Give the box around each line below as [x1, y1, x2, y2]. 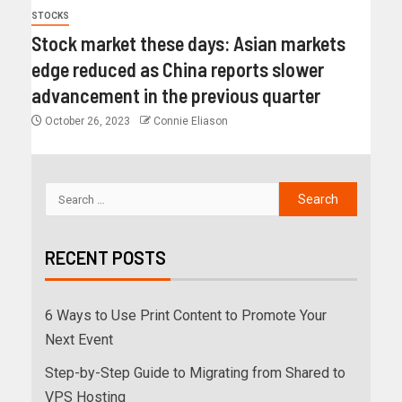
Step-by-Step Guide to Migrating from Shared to [45, 364, 345, 382]
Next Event [45, 331, 113, 349]
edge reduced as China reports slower [31, 57, 324, 82]
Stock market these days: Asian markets [31, 31, 345, 56]
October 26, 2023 [42, 115, 133, 128]
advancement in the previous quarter [31, 83, 320, 108]
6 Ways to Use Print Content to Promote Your [45, 307, 327, 325]
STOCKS [31, 11, 69, 22]
